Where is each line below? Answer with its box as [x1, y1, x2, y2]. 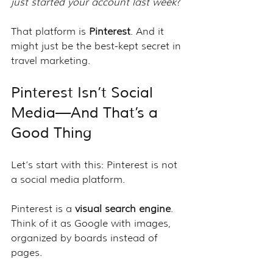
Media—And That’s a [11, 103, 162, 122]
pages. [11, 246, 42, 258]
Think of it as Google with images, [11, 217, 174, 229]
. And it [130, 25, 167, 37]
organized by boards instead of [11, 232, 160, 244]
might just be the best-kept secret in [11, 40, 184, 52]
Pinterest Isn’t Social [11, 83, 157, 102]
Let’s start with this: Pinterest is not [11, 158, 180, 171]
